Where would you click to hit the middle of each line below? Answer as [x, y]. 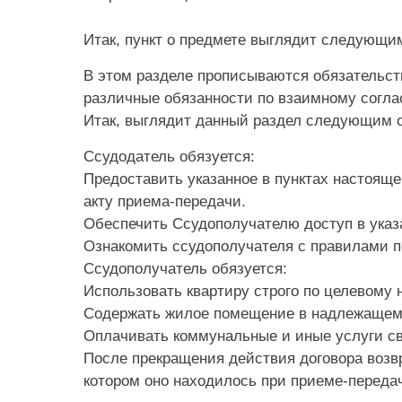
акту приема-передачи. [165, 201]
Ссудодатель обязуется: [169, 156]
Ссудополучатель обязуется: [185, 268]
